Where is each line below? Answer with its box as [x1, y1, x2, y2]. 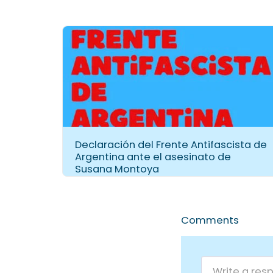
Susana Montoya [75, 162, 159, 177]
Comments [181, 213, 239, 228]
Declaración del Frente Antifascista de [75, 138, 267, 152]
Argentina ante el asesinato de [75, 150, 231, 165]
